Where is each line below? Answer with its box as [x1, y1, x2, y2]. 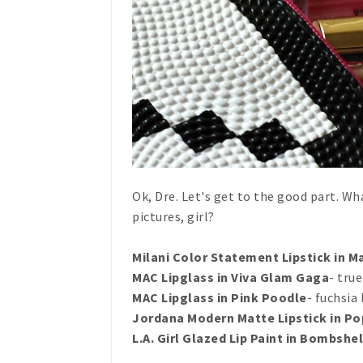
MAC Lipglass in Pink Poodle [132, 289, 307, 306]
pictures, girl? [132, 208, 217, 225]
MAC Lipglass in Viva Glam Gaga [132, 269, 329, 286]
